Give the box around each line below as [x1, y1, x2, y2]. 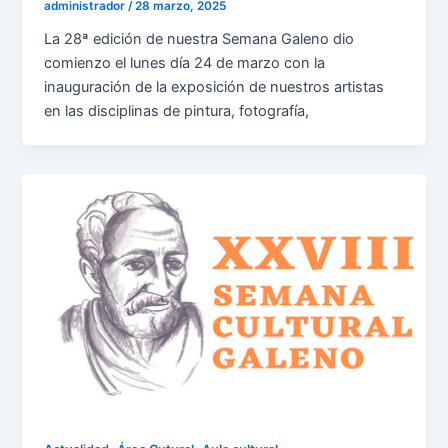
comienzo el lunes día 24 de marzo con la [44, 53, 326, 72]
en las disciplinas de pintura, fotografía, [44, 101, 310, 120]
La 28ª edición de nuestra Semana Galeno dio [44, 29, 355, 48]
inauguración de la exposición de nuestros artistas [44, 77, 385, 96]
